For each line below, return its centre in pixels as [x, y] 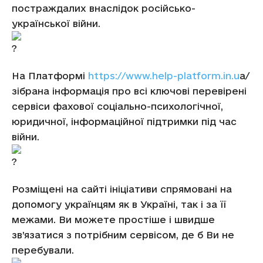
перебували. [43, 250]
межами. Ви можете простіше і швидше [113, 220]
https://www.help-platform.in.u [164, 76]
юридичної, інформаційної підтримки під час [124, 122]
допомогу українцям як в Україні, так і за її [119, 204]
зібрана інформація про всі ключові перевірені [129, 91]
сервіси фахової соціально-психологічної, [117, 106]
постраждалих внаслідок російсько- [104, 8]
